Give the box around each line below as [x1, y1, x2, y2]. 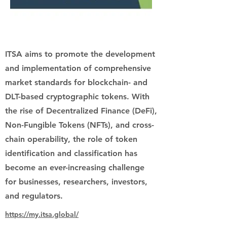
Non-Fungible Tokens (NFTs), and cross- [5, 120, 154, 130]
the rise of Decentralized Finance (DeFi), [5, 106, 157, 116]
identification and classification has [5, 148, 137, 158]
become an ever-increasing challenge [5, 163, 144, 172]
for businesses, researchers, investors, [5, 177, 147, 186]
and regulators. [5, 191, 63, 201]
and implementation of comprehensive [5, 63, 151, 73]
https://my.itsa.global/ [5, 210, 79, 219]
